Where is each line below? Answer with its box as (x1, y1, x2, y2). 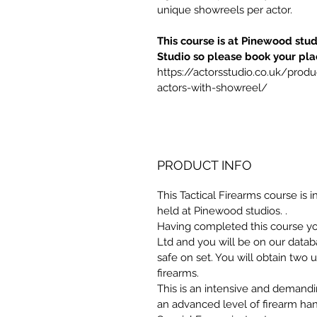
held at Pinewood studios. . (157, 204, 290, 217)
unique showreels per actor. (157, 4, 292, 16)
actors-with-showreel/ (157, 81, 270, 94)
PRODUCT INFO (157, 158, 252, 173)
